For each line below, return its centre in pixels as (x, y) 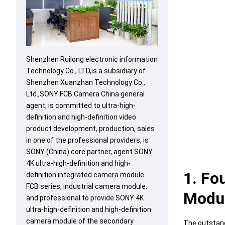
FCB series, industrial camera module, (87, 187)
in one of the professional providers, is (87, 140)
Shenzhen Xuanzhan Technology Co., (86, 83)
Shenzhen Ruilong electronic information (92, 60)
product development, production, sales (90, 129)
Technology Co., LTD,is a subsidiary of (86, 71)
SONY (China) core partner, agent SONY (89, 152)
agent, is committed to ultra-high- (81, 106)
